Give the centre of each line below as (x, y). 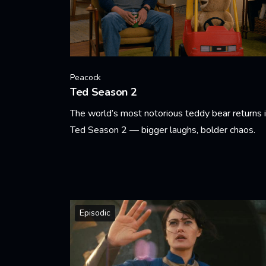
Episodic (95, 213)
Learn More (93, 161)
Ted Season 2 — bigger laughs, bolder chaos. (163, 130)
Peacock (86, 77)
